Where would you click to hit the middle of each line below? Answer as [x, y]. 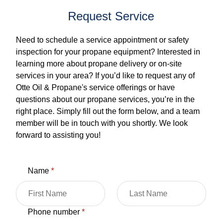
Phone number [55, 212]
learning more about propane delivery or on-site [99, 64]
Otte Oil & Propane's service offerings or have [96, 87]
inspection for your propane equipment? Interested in [108, 52]
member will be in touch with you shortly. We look [102, 123]
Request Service [111, 16]
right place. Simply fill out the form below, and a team [108, 111]
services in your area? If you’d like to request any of [106, 76]
